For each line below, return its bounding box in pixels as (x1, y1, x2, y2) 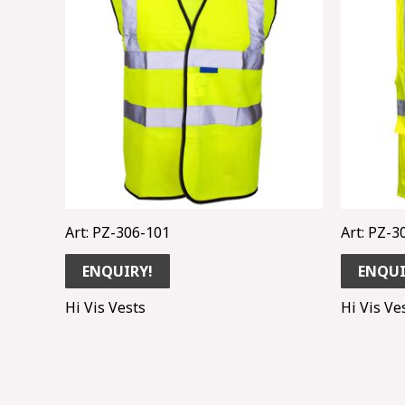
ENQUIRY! (82, 260, 153, 281)
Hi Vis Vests (65, 297, 146, 317)
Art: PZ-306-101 (65, 221, 170, 242)
